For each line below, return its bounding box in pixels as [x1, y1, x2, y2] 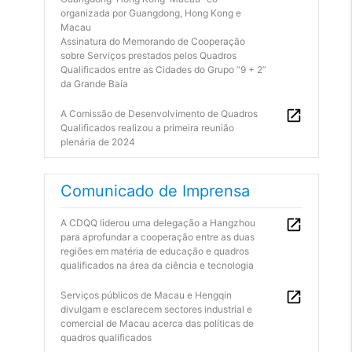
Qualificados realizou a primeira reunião [60, 122, 234, 134]
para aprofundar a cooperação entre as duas [60, 231, 255, 243]
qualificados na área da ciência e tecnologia [60, 259, 254, 271]
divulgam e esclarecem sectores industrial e [60, 303, 252, 315]
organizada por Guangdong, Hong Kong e [60, 7, 241, 19]
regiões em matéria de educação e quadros [60, 245, 249, 257]
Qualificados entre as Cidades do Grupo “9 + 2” [60, 64, 266, 75]
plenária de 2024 [60, 136, 135, 148]
